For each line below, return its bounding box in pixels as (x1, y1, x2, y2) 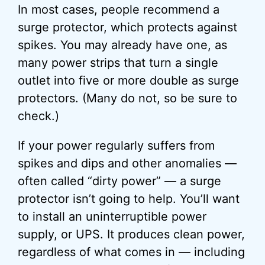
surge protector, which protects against (18, 20, 237, 34)
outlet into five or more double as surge (18, 73, 239, 88)
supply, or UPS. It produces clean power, (18, 227, 245, 241)
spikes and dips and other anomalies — (18, 156, 237, 170)
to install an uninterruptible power (18, 209, 206, 224)
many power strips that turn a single (18, 56, 218, 70)
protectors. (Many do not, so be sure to (18, 91, 237, 105)
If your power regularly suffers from (18, 138, 215, 153)
